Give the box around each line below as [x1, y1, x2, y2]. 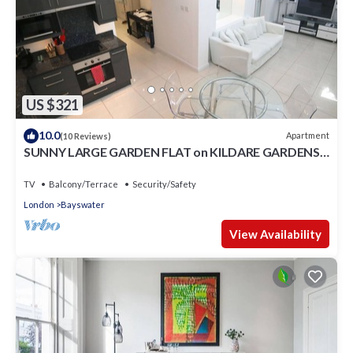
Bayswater [61, 199, 105, 210]
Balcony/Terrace [49, 178, 118, 189]
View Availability [229, 226, 321, 241]
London [24, 199, 54, 210]
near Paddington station [24, 158, 161, 173]
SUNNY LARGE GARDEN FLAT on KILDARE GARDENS [24, 143, 320, 159]
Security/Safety [132, 178, 196, 189]
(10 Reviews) [60, 130, 111, 141]
